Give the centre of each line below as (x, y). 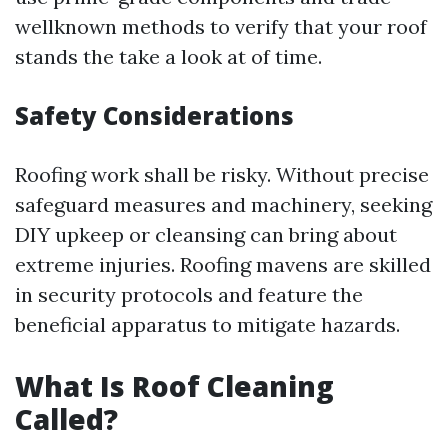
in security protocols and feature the (189, 295)
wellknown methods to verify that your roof (221, 27)
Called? (66, 419)
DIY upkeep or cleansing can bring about (206, 235)
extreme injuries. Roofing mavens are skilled (223, 265)
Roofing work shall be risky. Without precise (222, 175)
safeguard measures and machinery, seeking (223, 205)
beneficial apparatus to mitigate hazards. (207, 325)
